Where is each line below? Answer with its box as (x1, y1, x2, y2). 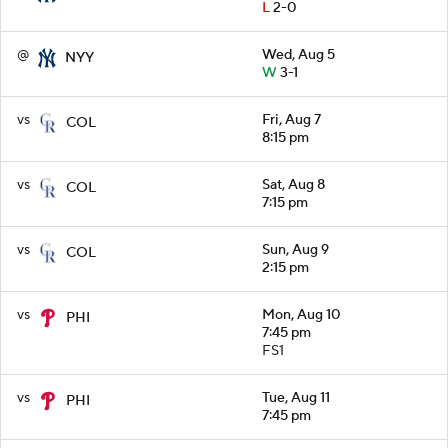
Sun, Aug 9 (262, 240, 329, 259)
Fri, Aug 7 (262, 110, 321, 129)
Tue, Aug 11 (262, 388, 330, 407)
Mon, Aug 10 (262, 305, 341, 324)
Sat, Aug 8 (262, 175, 325, 194)
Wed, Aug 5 (262, 45, 335, 64)
